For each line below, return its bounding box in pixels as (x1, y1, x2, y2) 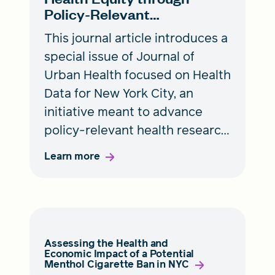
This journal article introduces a (44, 29, 228, 47)
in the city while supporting (44, 139, 203, 157)
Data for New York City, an (44, 84, 193, 102)
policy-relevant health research (44, 121, 228, 139)
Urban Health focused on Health (44, 66, 231, 83)
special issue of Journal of (44, 47, 195, 65)
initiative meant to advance (44, 103, 203, 120)
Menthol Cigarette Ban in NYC (44, 257, 189, 271)
